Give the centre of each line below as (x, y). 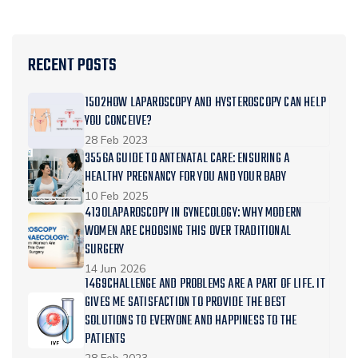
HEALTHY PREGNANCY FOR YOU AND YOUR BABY (185, 178)
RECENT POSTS (72, 66)
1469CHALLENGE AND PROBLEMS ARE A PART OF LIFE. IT (205, 285)
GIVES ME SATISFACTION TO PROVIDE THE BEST (186, 303)
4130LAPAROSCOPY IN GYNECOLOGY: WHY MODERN (193, 214)
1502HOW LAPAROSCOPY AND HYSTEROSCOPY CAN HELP (205, 103)
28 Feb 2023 (116, 141)
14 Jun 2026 (115, 269)
